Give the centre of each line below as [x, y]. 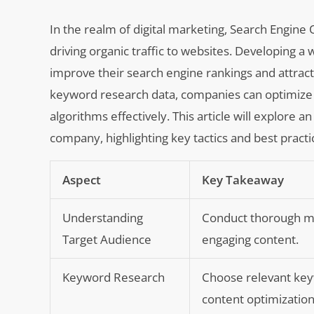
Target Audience [107, 239]
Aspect [82, 179]
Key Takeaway [243, 179]
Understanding [103, 217]
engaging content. [251, 239]
